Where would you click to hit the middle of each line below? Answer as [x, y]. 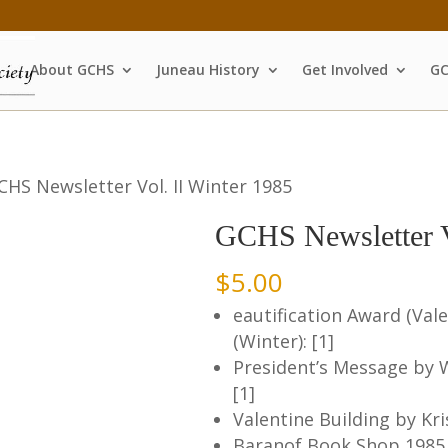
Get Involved [345, 69]
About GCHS [72, 69]
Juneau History [208, 69]
